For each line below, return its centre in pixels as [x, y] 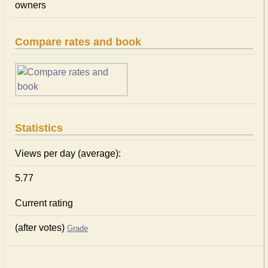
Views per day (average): [68, 153]
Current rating [44, 203]
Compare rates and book [78, 42]
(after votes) [41, 228]
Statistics [39, 128]
